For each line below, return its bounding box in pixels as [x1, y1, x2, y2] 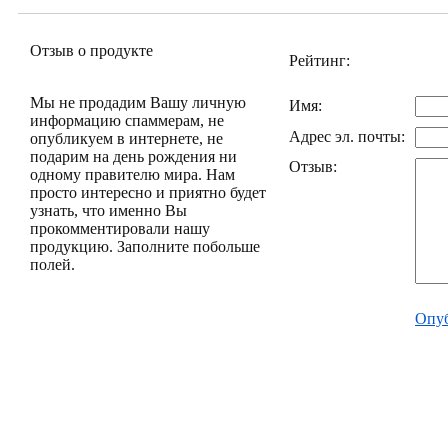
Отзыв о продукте [30, 42, 153, 59]
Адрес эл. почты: [289, 128, 405, 145]
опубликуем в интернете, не [30, 130, 223, 147]
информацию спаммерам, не [30, 112, 224, 129]
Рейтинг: [289, 52, 350, 69]
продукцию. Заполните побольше [30, 238, 260, 255]
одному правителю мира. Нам [30, 166, 235, 183]
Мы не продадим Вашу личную [30, 94, 246, 111]
